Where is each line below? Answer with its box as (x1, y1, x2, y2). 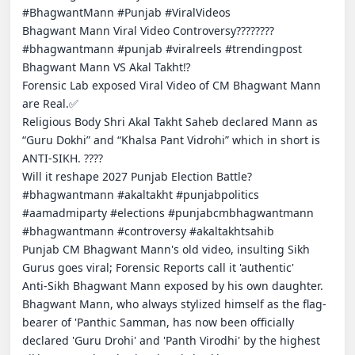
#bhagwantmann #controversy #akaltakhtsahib (22, 223, 274, 239)
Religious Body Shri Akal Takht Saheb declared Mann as (22, 113, 318, 129)
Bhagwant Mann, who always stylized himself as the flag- (22, 296, 326, 311)
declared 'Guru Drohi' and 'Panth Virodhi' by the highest (22, 332, 320, 348)
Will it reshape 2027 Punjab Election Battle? (22, 168, 252, 184)
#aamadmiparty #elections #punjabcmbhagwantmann (22, 204, 314, 220)
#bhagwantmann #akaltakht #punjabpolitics (22, 186, 259, 202)
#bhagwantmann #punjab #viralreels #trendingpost (22, 40, 302, 56)
